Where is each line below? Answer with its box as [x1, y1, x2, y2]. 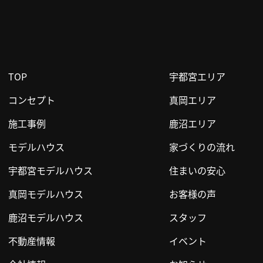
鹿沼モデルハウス [8, 210, 83, 224]
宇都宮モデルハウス [8, 163, 93, 177]
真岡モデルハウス [8, 187, 83, 201]
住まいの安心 [169, 163, 225, 177]
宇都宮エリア [169, 69, 225, 83]
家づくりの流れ [169, 140, 235, 154]
